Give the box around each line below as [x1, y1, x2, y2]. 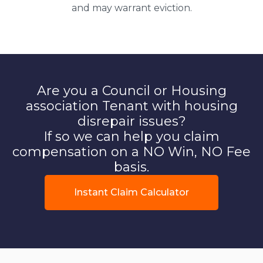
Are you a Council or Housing [36, 82, 227, 99]
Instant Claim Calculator [74, 186, 189, 198]
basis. [114, 159, 149, 175]
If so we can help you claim [43, 128, 220, 144]
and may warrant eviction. [71, 2, 192, 14]
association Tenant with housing [25, 97, 238, 114]
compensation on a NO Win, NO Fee [12, 143, 251, 160]
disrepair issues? [77, 113, 186, 129]
